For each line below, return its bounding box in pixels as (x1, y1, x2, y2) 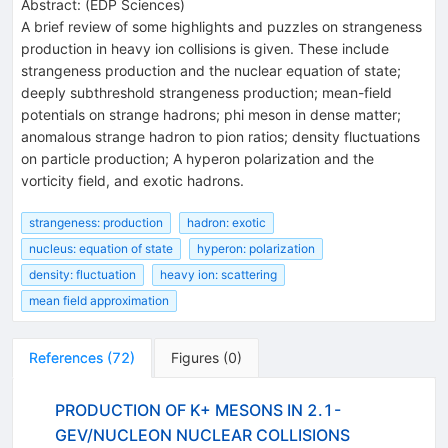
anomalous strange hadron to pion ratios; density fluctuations (21, 127, 420, 145)
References (29, 349, 103, 367)
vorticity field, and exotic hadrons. (21, 171, 244, 189)
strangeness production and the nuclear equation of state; (21, 61, 401, 79)
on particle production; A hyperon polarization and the (21, 149, 374, 167)
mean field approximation (29, 293, 169, 309)
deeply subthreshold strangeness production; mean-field (21, 83, 392, 101)
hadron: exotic (187, 214, 266, 230)
